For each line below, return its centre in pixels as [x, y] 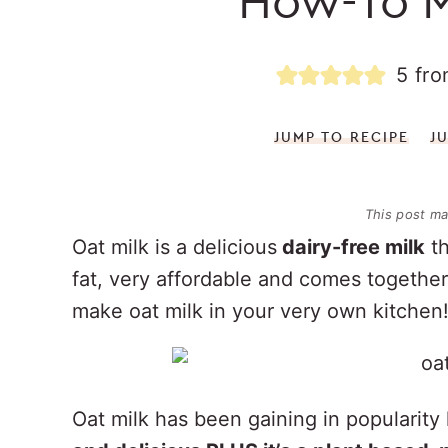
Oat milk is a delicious [174, 247]
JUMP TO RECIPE [342, 137]
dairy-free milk [351, 247]
